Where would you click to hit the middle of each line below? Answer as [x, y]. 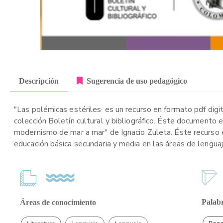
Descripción [39, 81]
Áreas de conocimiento [58, 202]
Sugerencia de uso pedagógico [137, 81]
